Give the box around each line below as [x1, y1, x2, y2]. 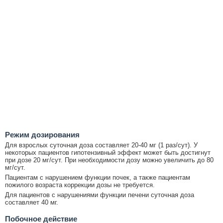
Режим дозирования [5, 130, 80, 139]
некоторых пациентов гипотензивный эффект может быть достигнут [5, 148, 211, 156]
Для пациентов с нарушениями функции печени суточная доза [5, 191, 194, 199]
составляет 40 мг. [5, 198, 58, 206]
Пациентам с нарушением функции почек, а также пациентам [5, 173, 190, 181]
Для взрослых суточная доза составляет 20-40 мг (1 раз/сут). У [5, 141, 198, 149]
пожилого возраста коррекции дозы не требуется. [5, 181, 155, 189]
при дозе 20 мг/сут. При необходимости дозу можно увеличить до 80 [5, 156, 214, 164]
